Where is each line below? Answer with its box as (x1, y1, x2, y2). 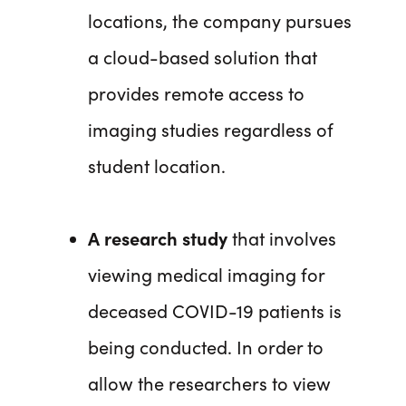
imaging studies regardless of (88, 116, 333, 142)
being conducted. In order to (88, 333, 324, 360)
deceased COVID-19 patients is (88, 297, 342, 324)
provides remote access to (88, 80, 304, 106)
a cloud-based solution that (88, 43, 317, 70)
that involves (227, 225, 336, 251)
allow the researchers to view (88, 370, 331, 396)
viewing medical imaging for (88, 261, 324, 287)
